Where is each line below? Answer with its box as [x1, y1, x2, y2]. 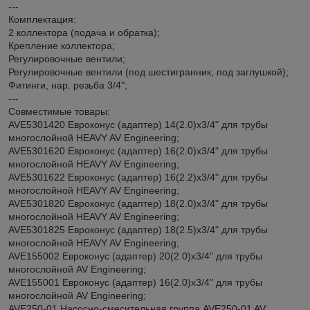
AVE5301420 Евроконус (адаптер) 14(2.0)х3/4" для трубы [8, 118, 268, 130]
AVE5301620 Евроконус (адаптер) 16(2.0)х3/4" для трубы [8, 145, 268, 156]
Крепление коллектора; [8, 39, 115, 51]
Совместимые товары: [8, 105, 110, 117]
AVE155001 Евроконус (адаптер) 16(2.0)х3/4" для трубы [8, 276, 262, 288]
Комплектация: [8, 13, 76, 25]
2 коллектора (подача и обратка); [8, 26, 160, 38]
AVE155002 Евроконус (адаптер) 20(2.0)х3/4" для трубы [8, 250, 262, 262]
